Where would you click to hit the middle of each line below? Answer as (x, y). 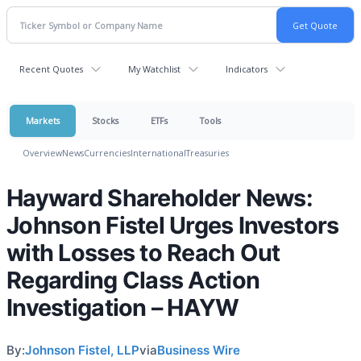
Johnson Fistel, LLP (82, 350)
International (158, 153)
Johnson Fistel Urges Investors (173, 225)
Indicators (247, 69)
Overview (42, 153)
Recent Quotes (51, 69)
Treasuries (207, 153)
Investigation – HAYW (123, 307)
